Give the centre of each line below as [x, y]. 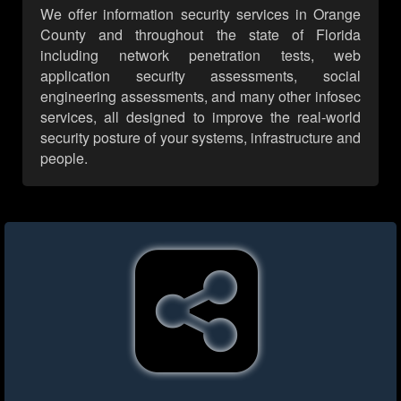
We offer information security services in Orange [200, 14]
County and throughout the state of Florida [200, 35]
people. [64, 158]
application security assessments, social [200, 76]
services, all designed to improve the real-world [200, 117]
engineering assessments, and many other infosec [200, 97]
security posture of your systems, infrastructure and [200, 138]
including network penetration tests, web [200, 55]
